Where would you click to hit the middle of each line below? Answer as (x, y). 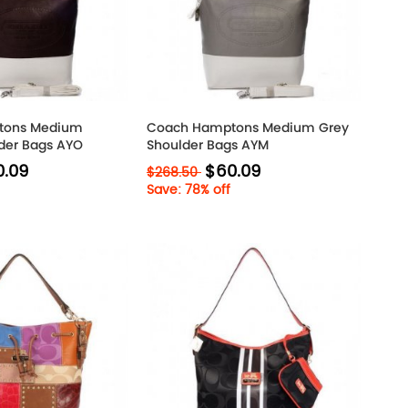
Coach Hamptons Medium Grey (248, 127)
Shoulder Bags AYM (208, 145)
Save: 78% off (189, 190)
